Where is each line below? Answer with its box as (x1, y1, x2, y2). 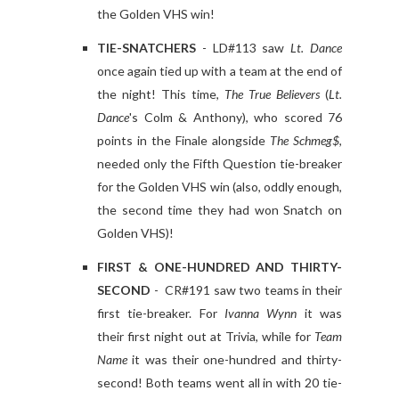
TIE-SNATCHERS (97, 40, 196, 56)
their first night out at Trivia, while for (97, 329, 314, 345)
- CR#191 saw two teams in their (151, 282, 342, 298)
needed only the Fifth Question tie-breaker (97, 156, 342, 172)
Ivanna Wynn (224, 305, 297, 322)
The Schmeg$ (270, 133, 339, 149)
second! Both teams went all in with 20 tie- (97, 375, 342, 391)
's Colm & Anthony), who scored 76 (129, 110, 342, 126)
